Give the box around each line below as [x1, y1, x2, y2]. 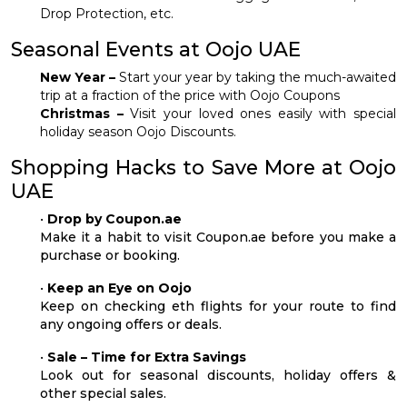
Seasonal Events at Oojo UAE [11, 36, 301, 61]
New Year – [40, 68, 115, 85]
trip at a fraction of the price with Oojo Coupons [40, 86, 340, 104]
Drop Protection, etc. [40, 5, 174, 22]
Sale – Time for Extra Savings [47, 348, 246, 365]
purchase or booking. [40, 246, 180, 263]
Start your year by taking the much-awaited [115, 68, 396, 85]
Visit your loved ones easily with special [123, 104, 396, 122]
